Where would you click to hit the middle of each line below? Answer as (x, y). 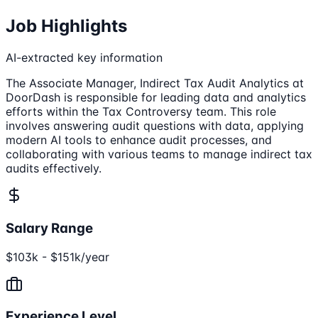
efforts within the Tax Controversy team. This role (141, 112)
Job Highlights (66, 26)
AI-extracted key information (84, 58)
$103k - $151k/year (57, 257)
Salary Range (49, 228)
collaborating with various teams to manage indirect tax (159, 154)
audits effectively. (54, 169)
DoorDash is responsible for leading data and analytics (156, 98)
